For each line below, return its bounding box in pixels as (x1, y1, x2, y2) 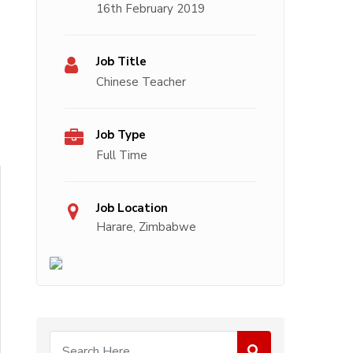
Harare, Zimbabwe (96, 219, 196, 236)
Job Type (96, 127, 146, 143)
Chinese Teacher (96, 74, 186, 91)
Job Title (96, 54, 147, 70)
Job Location (96, 200, 168, 217)
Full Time (96, 147, 147, 164)
